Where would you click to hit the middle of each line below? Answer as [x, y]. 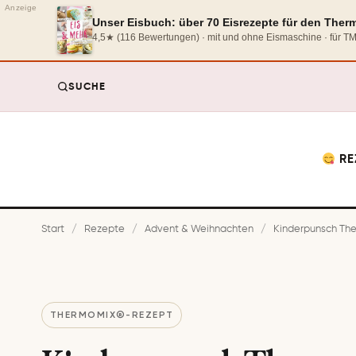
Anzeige [21, 8]
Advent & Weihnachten [199, 230]
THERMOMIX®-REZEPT [112, 315]
